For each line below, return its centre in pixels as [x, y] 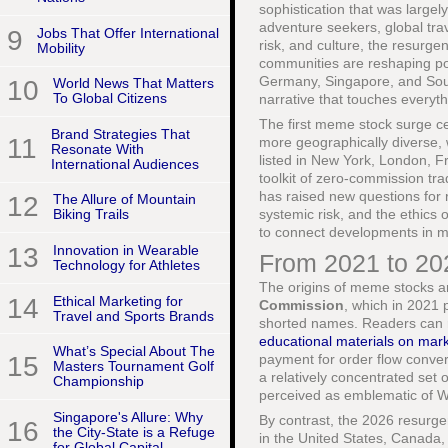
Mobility [61, 47]
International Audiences [125, 163]
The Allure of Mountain [124, 199]
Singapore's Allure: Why [128, 416]
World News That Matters [133, 83]
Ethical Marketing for [118, 300]
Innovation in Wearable [126, 250]
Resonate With [97, 148]
